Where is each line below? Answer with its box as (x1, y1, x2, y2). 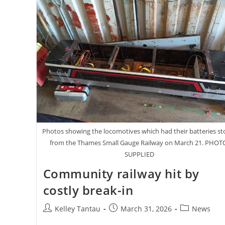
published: (108, 214, 145, 224)
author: (42, 214, 67, 224)
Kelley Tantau (54, 204, 100, 214)
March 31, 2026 (120, 204, 172, 214)
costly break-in (43, 182, 134, 199)
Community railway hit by (43, 165, 199, 182)
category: (179, 214, 210, 224)
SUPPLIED (124, 150, 154, 159)
